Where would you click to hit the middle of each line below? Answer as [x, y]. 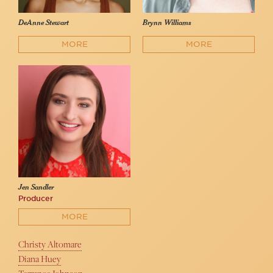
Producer [36, 199]
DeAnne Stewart [44, 23]
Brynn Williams [167, 23]
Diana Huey [40, 259]
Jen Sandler [36, 188]
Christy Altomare [50, 244]
